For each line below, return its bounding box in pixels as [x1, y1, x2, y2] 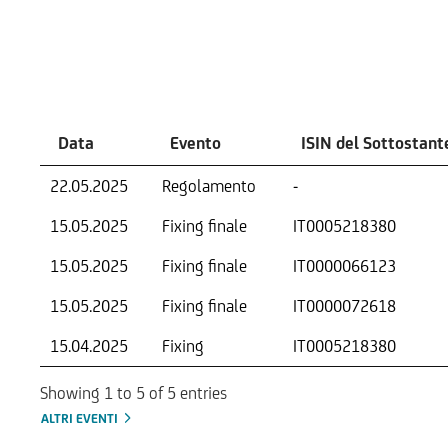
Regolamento [162, 176, 256, 196]
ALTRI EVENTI [41, 410, 121, 426]
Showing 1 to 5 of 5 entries [40, 382, 227, 403]
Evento [170, 133, 221, 153]
